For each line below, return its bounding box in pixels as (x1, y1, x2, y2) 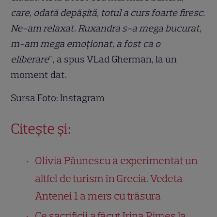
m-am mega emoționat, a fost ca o (11, 37, 161, 49)
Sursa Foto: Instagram (11, 92, 105, 104)
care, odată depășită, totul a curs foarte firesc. (11, 6, 205, 18)
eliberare (11, 53, 49, 65)
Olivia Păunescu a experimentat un (35, 154, 198, 167)
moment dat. (11, 68, 67, 80)
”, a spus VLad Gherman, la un (49, 53, 177, 65)
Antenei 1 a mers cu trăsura (35, 189, 161, 202)
